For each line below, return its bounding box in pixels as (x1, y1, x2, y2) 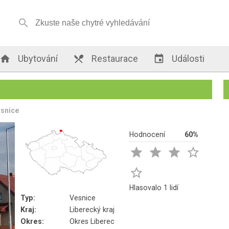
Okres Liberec (70, 217, 115, 225)
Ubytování (16, 53, 58, 64)
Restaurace (89, 53, 139, 64)
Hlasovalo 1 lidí (129, 184, 179, 192)
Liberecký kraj (70, 205, 115, 214)
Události (170, 53, 205, 64)
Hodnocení (129, 130, 166, 139)
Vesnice (70, 194, 96, 202)
